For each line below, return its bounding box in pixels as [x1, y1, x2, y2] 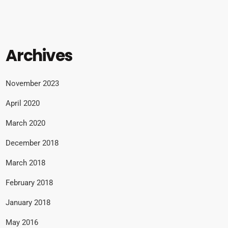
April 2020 [6, 98, 40, 108]
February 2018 [6, 178, 53, 187]
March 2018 [6, 158, 45, 167]
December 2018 [6, 138, 59, 148]
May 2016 [6, 217, 38, 227]
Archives [6, 44, 73, 67]
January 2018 [6, 197, 50, 207]
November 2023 [6, 78, 59, 88]
